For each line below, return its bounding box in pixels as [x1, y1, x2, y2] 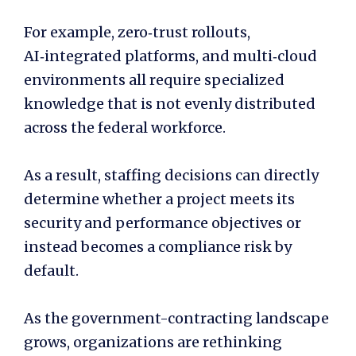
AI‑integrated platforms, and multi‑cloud [24, 46, 317, 65]
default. [24, 261, 79, 280]
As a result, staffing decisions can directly [24, 165, 319, 184]
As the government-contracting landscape [24, 308, 329, 327]
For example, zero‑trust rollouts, [24, 22, 250, 41]
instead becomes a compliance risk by [24, 237, 292, 256]
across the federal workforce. [24, 118, 226, 137]
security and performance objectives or [24, 213, 301, 232]
